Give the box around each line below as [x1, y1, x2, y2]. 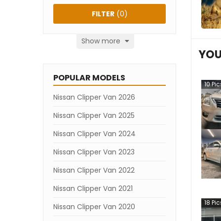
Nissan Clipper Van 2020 [53, 202, 135, 212]
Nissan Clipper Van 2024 [53, 129, 136, 139]
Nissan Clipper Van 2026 [53, 92, 135, 102]
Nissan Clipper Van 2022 [53, 165, 135, 175]
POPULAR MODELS [53, 72, 125, 83]
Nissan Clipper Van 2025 [53, 110, 135, 120]
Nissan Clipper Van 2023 [53, 147, 135, 157]
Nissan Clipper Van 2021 [53, 184, 133, 193]
